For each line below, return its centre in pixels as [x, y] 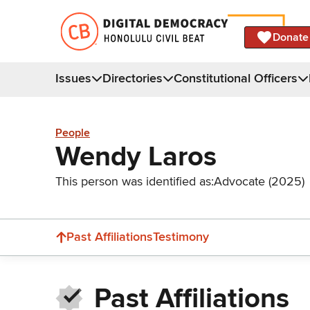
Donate [291, 37]
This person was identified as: [135, 181]
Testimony [181, 237]
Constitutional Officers [236, 78]
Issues [73, 78]
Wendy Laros [136, 156]
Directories [133, 78]
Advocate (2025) [259, 181]
